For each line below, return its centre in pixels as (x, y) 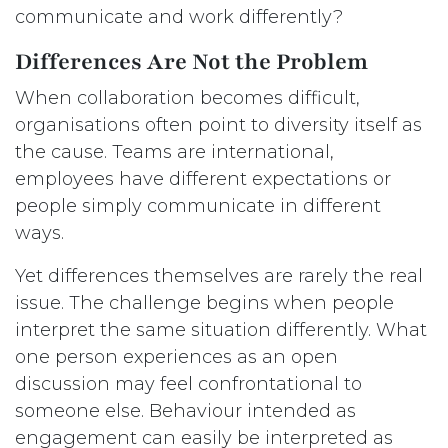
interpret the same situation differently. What (221, 330)
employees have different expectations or (203, 179)
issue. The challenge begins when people (204, 303)
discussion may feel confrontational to (188, 384)
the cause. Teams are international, (174, 152)
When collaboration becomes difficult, (187, 98)
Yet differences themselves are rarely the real (219, 276)
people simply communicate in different (198, 206)
